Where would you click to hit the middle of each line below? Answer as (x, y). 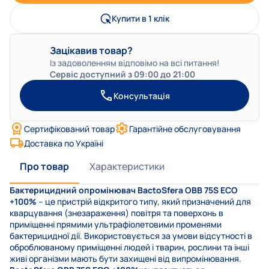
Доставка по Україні (64, 143)
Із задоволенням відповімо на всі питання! (134, 63)
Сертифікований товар (69, 128)
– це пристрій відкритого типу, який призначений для (144, 202)
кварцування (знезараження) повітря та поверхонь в (116, 213)
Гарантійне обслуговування (185, 128)
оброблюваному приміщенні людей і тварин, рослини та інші (129, 247)
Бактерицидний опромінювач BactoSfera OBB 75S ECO (124, 190)
